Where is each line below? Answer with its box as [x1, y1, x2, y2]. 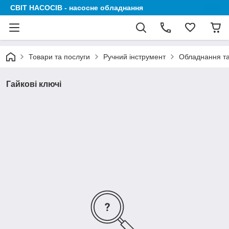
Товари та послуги [29, 53, 90, 61]
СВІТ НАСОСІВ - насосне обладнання [10, 4, 143, 12]
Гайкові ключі [6, 80, 61, 88]
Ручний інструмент [103, 53, 166, 61]
